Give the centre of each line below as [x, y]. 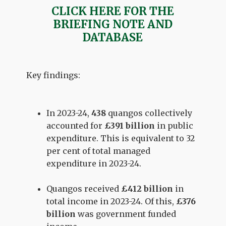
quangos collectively [150, 113]
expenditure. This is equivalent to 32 [121, 138]
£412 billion [147, 188]
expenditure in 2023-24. [94, 163]
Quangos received [84, 188]
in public [174, 125]
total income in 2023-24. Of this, [111, 201]
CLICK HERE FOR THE [113, 11]
